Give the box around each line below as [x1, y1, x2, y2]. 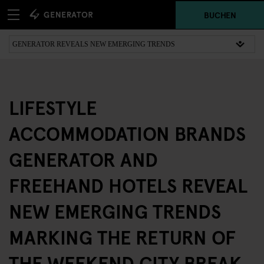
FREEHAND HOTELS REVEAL [9, 172, 247, 198]
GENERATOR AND [9, 146, 158, 172]
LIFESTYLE [9, 94, 97, 120]
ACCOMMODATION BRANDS [9, 120, 246, 146]
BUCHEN [203, 9, 236, 20]
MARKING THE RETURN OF [9, 224, 236, 250]
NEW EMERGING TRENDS [9, 198, 221, 224]
